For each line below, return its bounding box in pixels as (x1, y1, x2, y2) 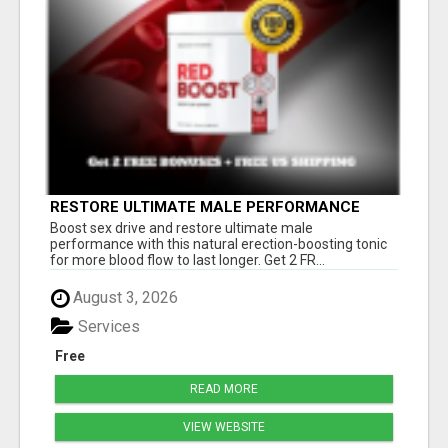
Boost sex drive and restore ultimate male (50, 220, 313, 237)
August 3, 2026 (69, 288, 178, 308)
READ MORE (190, 381, 258, 396)
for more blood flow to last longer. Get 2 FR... (50, 252, 325, 269)
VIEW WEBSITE (183, 419, 265, 434)
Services (74, 316, 140, 336)
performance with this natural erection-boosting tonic (50, 236, 387, 253)
